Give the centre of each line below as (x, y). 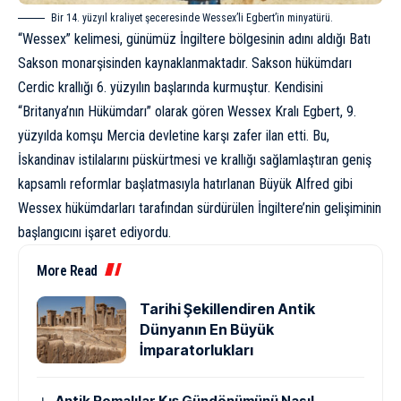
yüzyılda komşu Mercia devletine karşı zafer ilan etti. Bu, (174, 135)
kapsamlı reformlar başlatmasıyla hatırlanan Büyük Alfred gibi (185, 183)
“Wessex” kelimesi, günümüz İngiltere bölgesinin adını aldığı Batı (194, 38)
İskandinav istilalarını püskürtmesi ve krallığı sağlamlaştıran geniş (195, 159)
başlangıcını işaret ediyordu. (94, 232)
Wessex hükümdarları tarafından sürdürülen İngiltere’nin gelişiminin (200, 208)
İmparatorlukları (196, 350)
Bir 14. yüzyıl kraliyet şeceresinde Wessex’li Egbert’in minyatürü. (192, 17)
